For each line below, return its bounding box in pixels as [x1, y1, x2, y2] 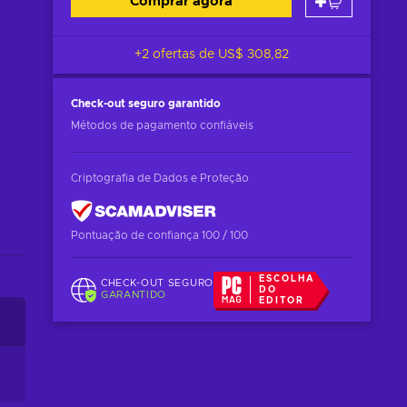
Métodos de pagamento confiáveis [71, 120, 253, 131]
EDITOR [259, 296, 305, 305]
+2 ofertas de [134, 48, 218, 61]
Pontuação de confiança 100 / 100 [71, 230, 248, 241]
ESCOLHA [259, 274, 316, 283]
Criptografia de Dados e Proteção [71, 173, 249, 184]
